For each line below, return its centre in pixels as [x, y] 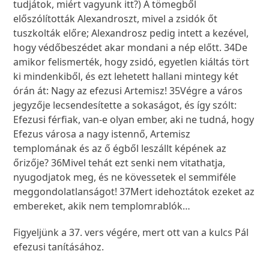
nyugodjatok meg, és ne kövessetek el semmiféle [125, 177]
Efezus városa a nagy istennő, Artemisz [102, 134]
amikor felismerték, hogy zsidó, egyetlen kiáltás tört [131, 62]
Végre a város [212, 91]
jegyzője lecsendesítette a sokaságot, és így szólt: [125, 105]
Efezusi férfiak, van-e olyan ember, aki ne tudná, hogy [134, 120]
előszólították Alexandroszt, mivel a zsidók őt [116, 19]
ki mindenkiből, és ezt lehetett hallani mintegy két [126, 77]
